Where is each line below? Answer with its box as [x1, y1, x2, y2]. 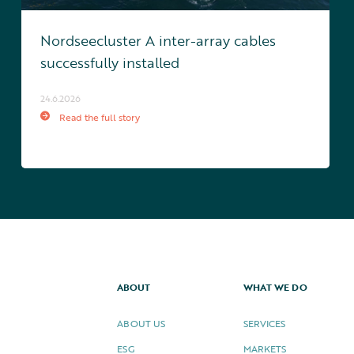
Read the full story [58, 110, 140, 125]
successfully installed [40, 52, 179, 73]
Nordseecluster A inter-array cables [40, 30, 276, 51]
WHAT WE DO [243, 280, 307, 295]
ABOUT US [117, 316, 165, 331]
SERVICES [243, 316, 285, 331]
